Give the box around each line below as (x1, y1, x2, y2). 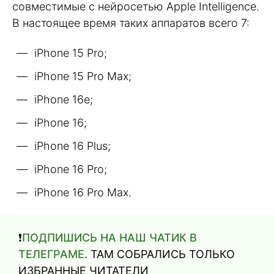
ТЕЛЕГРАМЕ (18, 247, 84, 261)
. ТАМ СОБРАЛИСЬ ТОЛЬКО (84, 247, 235, 261)
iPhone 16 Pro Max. (34, 185, 131, 199)
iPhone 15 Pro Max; (34, 69, 131, 83)
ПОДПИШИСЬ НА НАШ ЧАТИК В (22, 231, 197, 244)
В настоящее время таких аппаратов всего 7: (12, 17, 250, 30)
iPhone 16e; (34, 92, 93, 106)
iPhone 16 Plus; (34, 139, 111, 152)
